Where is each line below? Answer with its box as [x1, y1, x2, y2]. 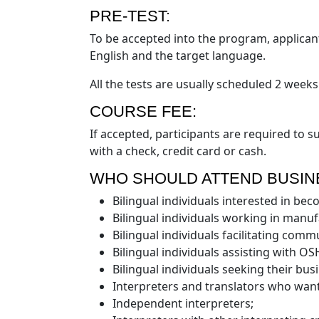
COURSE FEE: [90, 102, 197, 120]
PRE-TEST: [90, 6, 170, 25]
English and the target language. [90, 47, 266, 63]
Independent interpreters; [113, 295, 253, 311]
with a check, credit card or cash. [90, 142, 266, 159]
